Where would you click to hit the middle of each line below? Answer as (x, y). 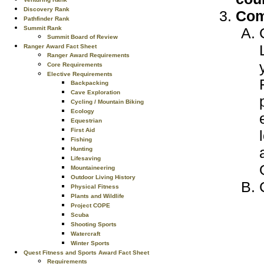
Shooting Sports (94, 224)
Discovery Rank (47, 9)
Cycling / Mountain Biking (107, 102)
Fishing (81, 139)
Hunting (82, 149)
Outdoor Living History (103, 177)
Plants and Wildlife (98, 196)
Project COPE (90, 205)
